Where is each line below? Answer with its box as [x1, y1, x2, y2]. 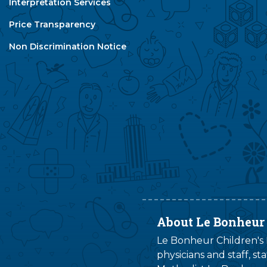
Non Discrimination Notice [9, 41, 126, 52]
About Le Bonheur [157, 214, 265, 229]
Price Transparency [9, 19, 95, 30]
